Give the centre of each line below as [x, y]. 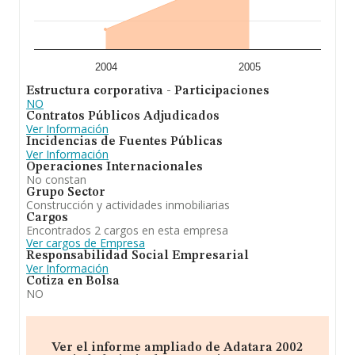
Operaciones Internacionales [115, 167]
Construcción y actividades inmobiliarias [128, 205]
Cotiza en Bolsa [73, 281]
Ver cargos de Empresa [86, 243]
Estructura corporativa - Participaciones [148, 91]
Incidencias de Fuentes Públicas [124, 142]
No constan [56, 179]
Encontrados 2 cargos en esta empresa [127, 230]
